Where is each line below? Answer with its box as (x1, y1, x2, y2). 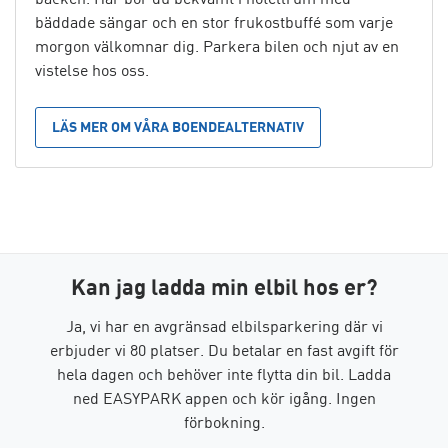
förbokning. (183, 411, 265, 431)
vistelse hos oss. (35, 60, 149, 80)
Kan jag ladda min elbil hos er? (70, 276, 378, 301)
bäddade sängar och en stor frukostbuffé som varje (35, 12, 393, 32)
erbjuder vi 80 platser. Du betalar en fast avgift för (49, 339, 399, 359)
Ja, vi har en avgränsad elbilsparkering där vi (65, 315, 383, 335)
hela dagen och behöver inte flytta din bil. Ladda (57, 363, 391, 383)
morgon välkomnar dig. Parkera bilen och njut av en (35, 36, 399, 56)
